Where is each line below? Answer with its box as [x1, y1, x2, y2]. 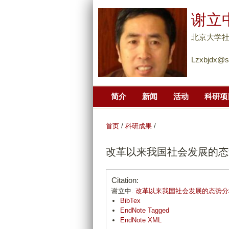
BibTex [120, 197, 141, 205]
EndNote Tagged [120, 207, 169, 215]
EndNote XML [120, 216, 162, 224]
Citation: [111, 176, 139, 185]
